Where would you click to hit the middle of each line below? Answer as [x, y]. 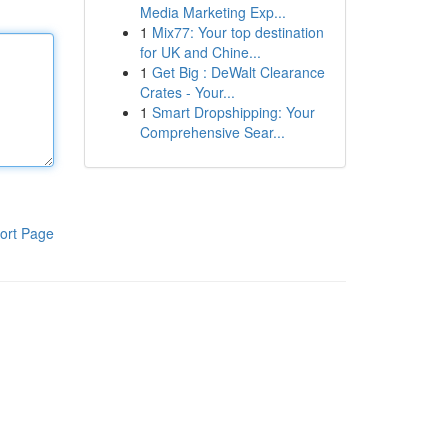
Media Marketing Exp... [212, 12]
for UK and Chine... [200, 52]
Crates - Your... [187, 92]
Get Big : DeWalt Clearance [238, 72]
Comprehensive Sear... [212, 132]
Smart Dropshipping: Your [233, 112]
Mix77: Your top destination [237, 32]
